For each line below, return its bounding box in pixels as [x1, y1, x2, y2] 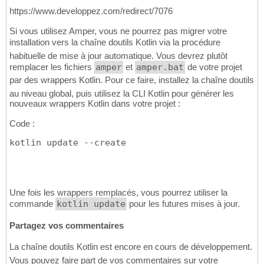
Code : [9, 118, 35, 129]
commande [9, 199, 55, 209]
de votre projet [185, 62, 242, 72]
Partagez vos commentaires [9, 220, 124, 231]
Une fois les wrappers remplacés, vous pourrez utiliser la [9, 187, 227, 198]
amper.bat [136, 62, 184, 73]
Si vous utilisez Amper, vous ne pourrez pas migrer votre [9, 26, 227, 37]
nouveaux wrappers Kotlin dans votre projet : [9, 98, 180, 109]
